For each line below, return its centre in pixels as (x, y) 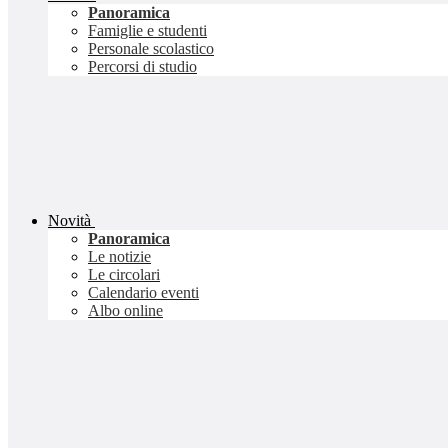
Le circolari (124, 275)
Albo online (125, 311)
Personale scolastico (151, 49)
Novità (69, 221)
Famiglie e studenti (147, 31)
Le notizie (119, 257)
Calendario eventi (143, 293)
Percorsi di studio (142, 67)
